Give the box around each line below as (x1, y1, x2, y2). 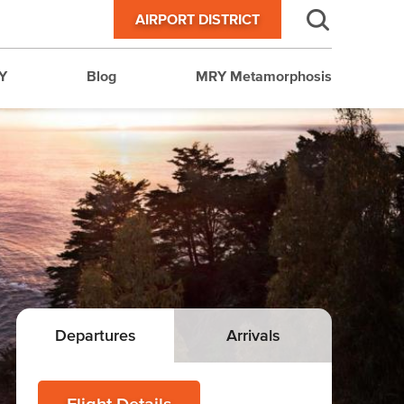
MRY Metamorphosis (196, 68, 332, 84)
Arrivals (225, 326, 280, 344)
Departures (54, 326, 136, 344)
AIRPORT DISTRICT (135, 11, 260, 27)
